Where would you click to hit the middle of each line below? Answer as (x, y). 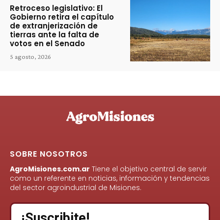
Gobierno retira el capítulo (62, 17)
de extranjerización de (54, 26)
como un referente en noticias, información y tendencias (110, 178)
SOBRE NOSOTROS (49, 154)
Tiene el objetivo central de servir (148, 169)
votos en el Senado (47, 43)
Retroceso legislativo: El (56, 8)
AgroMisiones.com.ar (50, 169)
